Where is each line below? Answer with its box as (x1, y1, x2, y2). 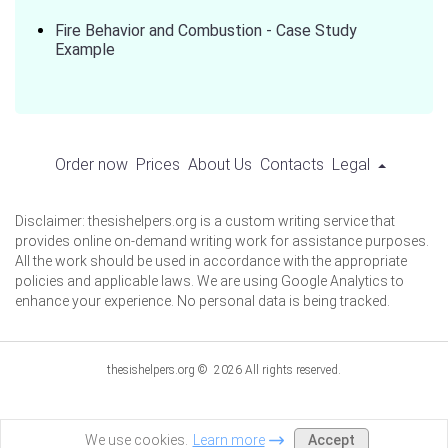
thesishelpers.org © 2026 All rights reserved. (107, 363, 341, 377)
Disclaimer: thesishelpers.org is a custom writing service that (15, 213, 395, 229)
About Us (187, 155, 252, 174)
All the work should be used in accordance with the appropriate (15, 253, 407, 269)
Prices (135, 155, 180, 174)
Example (55, 40, 115, 59)
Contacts (259, 155, 324, 174)
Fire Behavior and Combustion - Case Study (55, 21, 357, 40)
